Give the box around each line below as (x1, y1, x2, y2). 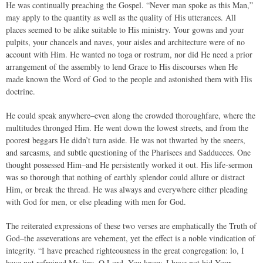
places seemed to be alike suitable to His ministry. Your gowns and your (6, 24, 244, 35)
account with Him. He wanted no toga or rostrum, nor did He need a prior (6, 49, 252, 60)
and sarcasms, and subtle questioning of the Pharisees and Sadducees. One (6, 147, 251, 158)
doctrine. (6, 86, 35, 97)
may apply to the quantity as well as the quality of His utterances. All (6, 12, 236, 23)
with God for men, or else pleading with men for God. (6, 196, 186, 207)
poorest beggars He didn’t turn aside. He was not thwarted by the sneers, (6, 134, 245, 146)
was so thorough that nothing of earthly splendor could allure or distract (6, 171, 245, 183)
